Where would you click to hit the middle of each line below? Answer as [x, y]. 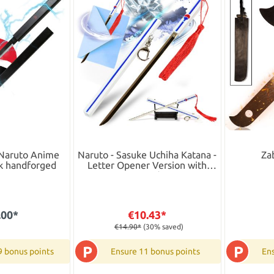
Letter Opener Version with [147, 165]
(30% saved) [163, 227]
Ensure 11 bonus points [155, 252]
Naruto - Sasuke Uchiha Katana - [147, 155]
